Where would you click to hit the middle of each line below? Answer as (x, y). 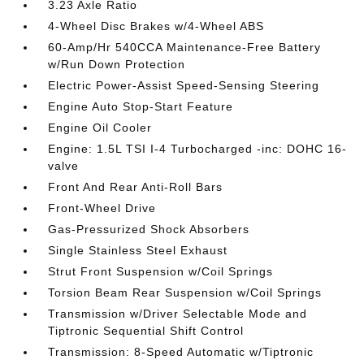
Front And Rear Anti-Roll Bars (136, 186)
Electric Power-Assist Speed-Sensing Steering (184, 85)
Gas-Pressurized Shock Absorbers (149, 229)
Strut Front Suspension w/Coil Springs (161, 271)
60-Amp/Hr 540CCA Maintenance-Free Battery (185, 47)
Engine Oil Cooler (100, 127)
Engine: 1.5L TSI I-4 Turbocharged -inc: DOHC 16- (198, 148)
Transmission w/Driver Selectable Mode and (178, 313)
